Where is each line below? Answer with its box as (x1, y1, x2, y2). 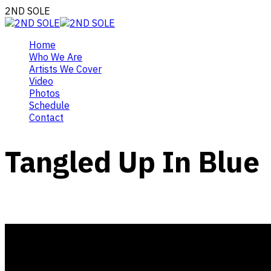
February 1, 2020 (5, 200, 82, 212)
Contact (29, 111, 64, 123)
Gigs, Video (5, 212, 52, 224)
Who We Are (29, 51, 82, 63)
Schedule (29, 99, 70, 111)
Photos (29, 87, 60, 99)
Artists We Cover (29, 63, 102, 75)
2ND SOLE (5, 5, 50, 17)
